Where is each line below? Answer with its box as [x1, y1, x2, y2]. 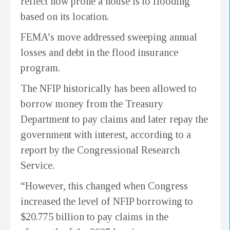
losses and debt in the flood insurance [21, 46, 178, 58]
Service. [21, 159, 54, 171]
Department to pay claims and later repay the [21, 113, 208, 125]
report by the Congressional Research [21, 144, 180, 156]
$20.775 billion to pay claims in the [21, 210, 168, 222]
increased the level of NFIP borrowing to [21, 195, 193, 207]
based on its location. [21, 10, 109, 22]
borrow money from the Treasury [21, 98, 163, 109]
